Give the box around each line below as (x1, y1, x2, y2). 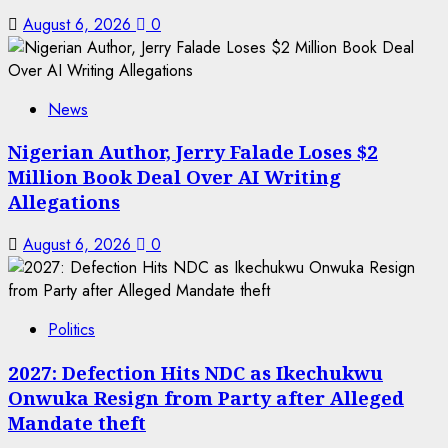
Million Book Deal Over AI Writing (8, 164, 341, 190)
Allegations (8, 189, 120, 215)
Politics (48, 317, 95, 341)
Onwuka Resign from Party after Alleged (8, 384, 404, 410)
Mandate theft (8, 409, 146, 435)
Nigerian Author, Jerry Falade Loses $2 (8, 139, 378, 165)
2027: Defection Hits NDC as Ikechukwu (8, 359, 383, 385)
